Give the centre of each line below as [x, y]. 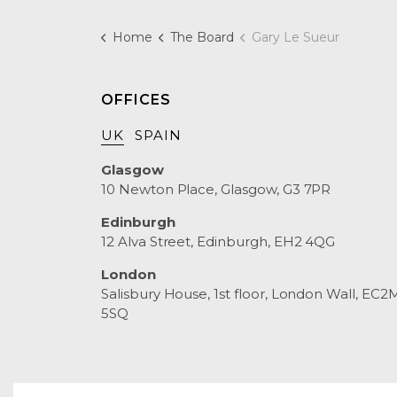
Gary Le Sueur [295, 37]
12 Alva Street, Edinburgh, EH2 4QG [218, 241]
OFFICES [136, 100]
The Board [202, 37]
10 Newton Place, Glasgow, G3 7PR [216, 189]
